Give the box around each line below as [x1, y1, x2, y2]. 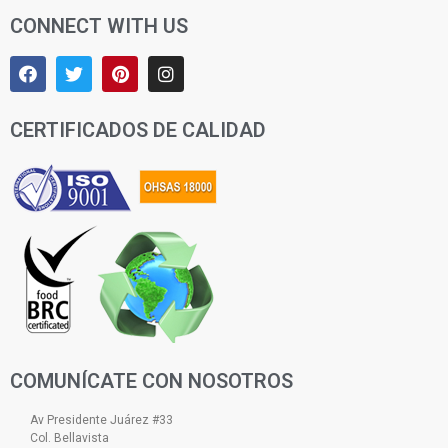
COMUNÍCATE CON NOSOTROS [10, 368, 293, 393]
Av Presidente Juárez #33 [30, 412, 173, 427]
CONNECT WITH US [10, 13, 188, 38]
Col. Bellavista [30, 430, 109, 445]
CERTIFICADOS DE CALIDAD [10, 117, 266, 142]
